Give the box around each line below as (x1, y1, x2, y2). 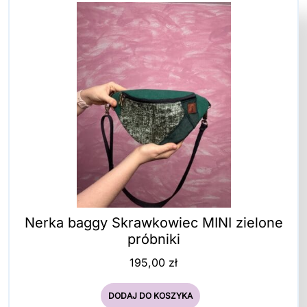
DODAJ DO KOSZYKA (108, 290, 193, 301)
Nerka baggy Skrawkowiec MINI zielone (24, 214, 283, 231)
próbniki (127, 230, 180, 247)
